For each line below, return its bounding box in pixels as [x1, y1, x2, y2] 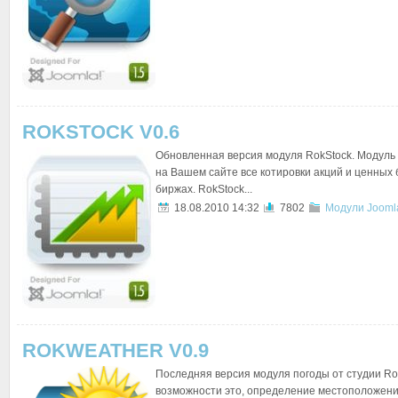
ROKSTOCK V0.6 [22, 121, 179, 143]
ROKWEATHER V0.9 [22, 339, 209, 362]
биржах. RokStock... [155, 183, 252, 195]
